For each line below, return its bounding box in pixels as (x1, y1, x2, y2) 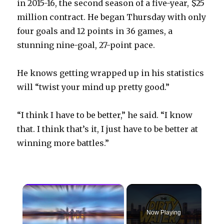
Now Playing (146, 209, 181, 216)
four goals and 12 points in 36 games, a (17, 26, 173, 36)
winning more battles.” (17, 138, 109, 148)
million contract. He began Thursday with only (17, 12, 206, 22)
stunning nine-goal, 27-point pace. (17, 40, 155, 50)
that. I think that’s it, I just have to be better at (17, 124, 198, 134)
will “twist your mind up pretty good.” (17, 82, 170, 92)
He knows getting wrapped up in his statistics (17, 68, 204, 78)
